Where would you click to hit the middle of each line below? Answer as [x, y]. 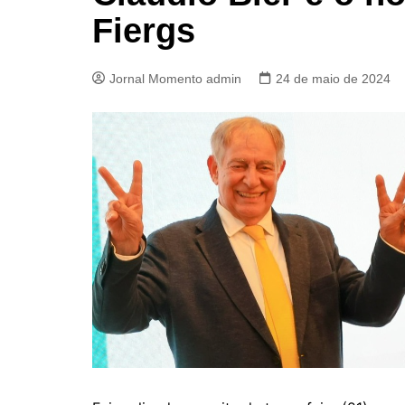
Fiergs [144, 31]
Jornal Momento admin [175, 79]
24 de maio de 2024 [333, 79]
